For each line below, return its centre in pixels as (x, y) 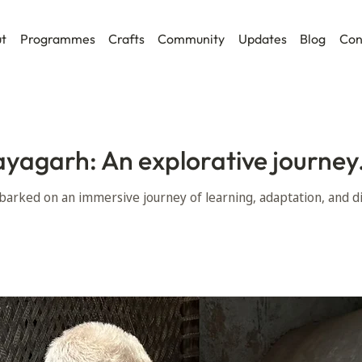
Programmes (57, 39)
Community (192, 39)
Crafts (127, 39)
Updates (262, 39)
